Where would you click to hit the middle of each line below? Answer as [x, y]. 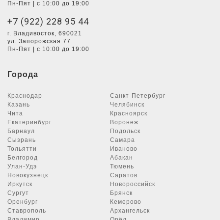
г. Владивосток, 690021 [45, 33]
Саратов [124, 175]
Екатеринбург [29, 122]
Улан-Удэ [22, 166]
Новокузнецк [28, 175]
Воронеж [124, 122]
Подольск [125, 131]
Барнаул [21, 131]
